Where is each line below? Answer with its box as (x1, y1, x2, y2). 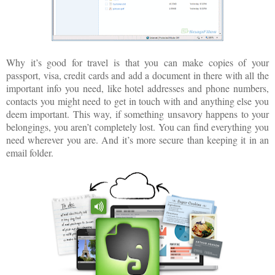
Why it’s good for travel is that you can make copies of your (6, 56, 269, 69)
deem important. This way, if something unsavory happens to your (6, 107, 269, 121)
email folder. (6, 146, 53, 160)
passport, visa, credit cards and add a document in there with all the (6, 69, 269, 82)
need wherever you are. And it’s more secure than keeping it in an (6, 133, 269, 147)
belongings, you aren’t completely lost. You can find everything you (6, 120, 269, 134)
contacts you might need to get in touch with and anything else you (6, 95, 269, 108)
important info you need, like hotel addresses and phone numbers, (6, 82, 269, 95)
